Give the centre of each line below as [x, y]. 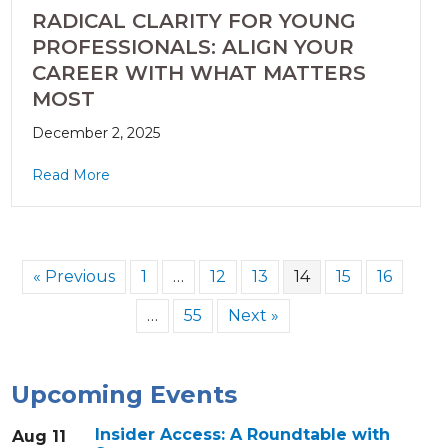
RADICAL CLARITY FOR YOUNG [193, 21]
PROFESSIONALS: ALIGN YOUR [192, 47]
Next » [253, 316]
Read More [70, 175]
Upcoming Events [123, 395]
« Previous [74, 277]
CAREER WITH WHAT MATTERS [198, 73]
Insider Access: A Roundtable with [242, 435]
